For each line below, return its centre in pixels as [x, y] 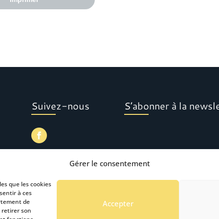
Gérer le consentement [109, 163]
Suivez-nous [61, 106]
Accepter [118, 203]
